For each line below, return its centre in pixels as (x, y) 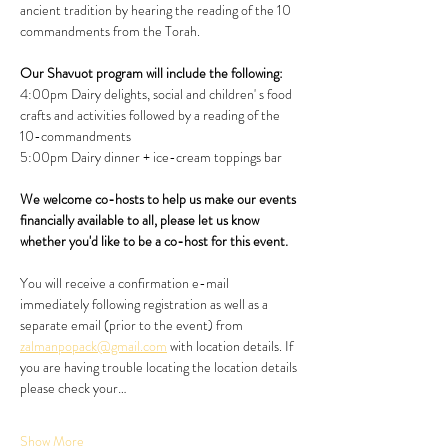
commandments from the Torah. (110, 31)
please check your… (73, 388)
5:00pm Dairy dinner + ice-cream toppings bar (151, 157)
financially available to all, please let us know (141, 220)
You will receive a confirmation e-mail (126, 283)
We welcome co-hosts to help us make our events (159, 199)
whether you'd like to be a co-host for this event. (155, 241)
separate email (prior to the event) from (133, 325)
